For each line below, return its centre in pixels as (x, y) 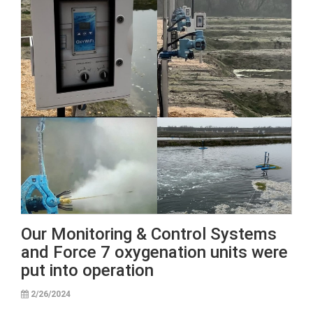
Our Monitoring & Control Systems (149, 234)
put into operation (87, 270)
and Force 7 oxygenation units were (154, 252)
